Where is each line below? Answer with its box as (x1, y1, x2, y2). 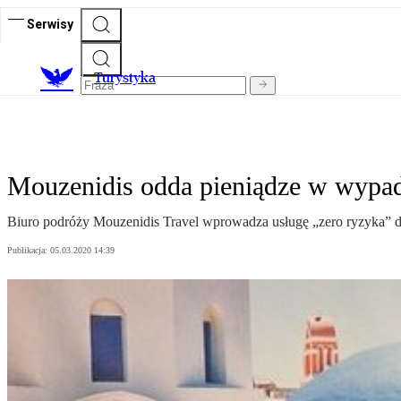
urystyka (102, 69, 156, 87)
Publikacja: (7, 245, 50, 256)
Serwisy (27, 16, 73, 31)
